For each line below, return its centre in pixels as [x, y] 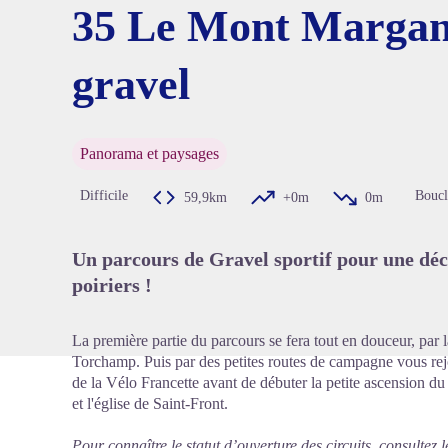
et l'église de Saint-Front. [150, 403]
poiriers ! [112, 285]
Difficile [104, 195]
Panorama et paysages [149, 153]
